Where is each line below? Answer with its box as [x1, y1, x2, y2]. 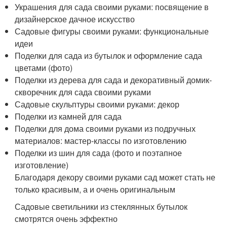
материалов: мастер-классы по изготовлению [15, 135, 187, 147]
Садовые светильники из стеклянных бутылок [15, 201, 188, 213]
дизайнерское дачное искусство [15, 13, 135, 25]
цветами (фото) [15, 62, 73, 74]
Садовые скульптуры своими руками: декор [15, 98, 180, 110]
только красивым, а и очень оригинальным [15, 183, 176, 196]
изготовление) [15, 159, 69, 171]
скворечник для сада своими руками [15, 86, 152, 98]
